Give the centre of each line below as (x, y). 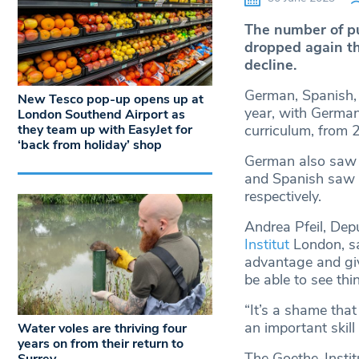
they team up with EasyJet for (105, 129)
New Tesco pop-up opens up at (111, 99)
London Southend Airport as (101, 114)
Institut (266, 245)
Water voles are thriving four (102, 329)
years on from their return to (101, 344)
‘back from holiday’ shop (90, 145)
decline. (270, 65)
